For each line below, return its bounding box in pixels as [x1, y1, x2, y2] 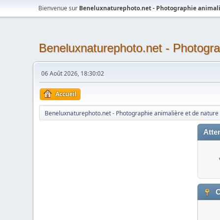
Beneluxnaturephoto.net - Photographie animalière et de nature [45, 109, 219, 117]
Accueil [55, 90, 77, 98]
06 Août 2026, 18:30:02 [41, 69, 105, 78]
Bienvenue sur [38, 4, 80, 12]
